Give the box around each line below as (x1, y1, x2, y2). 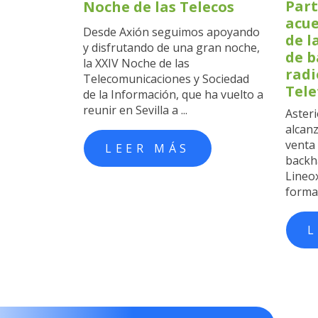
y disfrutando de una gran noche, (83, 39, 260, 55)
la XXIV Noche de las (83, 55, 190, 71)
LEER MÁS (105, 140, 190, 156)
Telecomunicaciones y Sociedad (83, 70, 249, 87)
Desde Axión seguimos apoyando (83, 23, 260, 40)
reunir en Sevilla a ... (83, 102, 187, 118)
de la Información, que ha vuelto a (83, 86, 263, 102)
